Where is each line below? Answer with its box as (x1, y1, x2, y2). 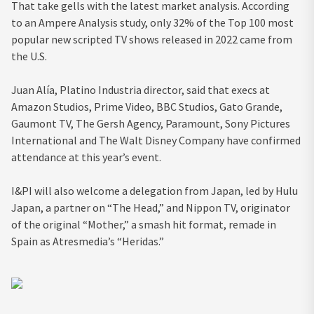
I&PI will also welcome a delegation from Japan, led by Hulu (11, 183, 298, 198)
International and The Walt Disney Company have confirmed (11, 132, 301, 147)
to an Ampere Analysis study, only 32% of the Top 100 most (11, 15, 294, 29)
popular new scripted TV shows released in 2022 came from (11, 32, 292, 46)
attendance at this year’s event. (11, 149, 165, 164)
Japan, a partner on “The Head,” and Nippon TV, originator (11, 200, 290, 214)
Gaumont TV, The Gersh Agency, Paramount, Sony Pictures (11, 116, 290, 130)
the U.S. (11, 48, 47, 63)
